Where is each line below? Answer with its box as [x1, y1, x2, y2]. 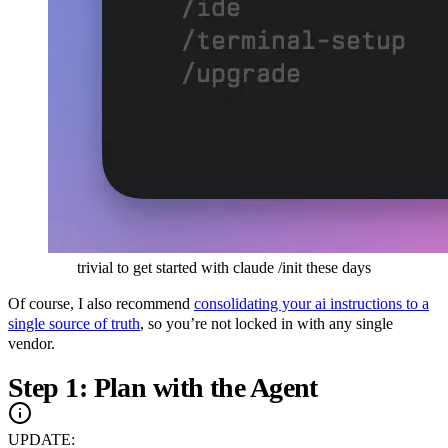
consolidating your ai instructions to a [194, 294, 429, 312]
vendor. [8, 334, 55, 352]
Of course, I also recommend [8, 294, 194, 312]
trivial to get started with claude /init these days [77, 258, 371, 276]
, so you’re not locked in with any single [140, 314, 393, 332]
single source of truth [8, 314, 140, 332]
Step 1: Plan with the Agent [8, 371, 325, 403]
